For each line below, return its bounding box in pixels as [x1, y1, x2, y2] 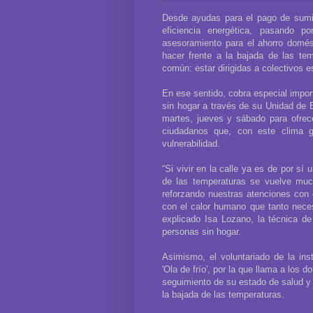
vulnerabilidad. [162, 138, 220, 149]
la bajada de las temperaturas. [162, 289, 284, 300]
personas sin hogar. [162, 226, 241, 237]
